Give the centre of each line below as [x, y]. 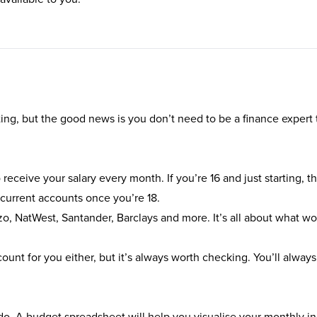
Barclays [137, 217]
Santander [86, 217]
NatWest [35, 217]
